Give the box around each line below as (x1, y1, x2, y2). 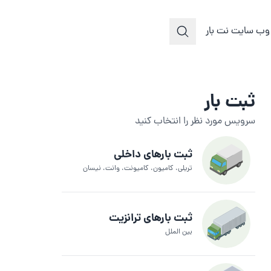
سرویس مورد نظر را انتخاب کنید (135, 114, 255, 129)
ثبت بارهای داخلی (114, 146, 192, 164)
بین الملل (165, 226, 192, 238)
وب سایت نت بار (206, 24, 270, 39)
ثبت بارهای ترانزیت (109, 209, 192, 227)
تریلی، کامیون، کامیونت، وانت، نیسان (83, 163, 192, 174)
